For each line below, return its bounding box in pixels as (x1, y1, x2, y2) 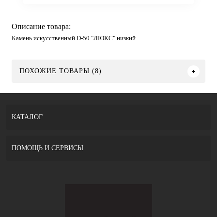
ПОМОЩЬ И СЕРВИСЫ (12, 144, 83, 152)
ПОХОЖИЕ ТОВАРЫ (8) (19, 67, 102, 75)
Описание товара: (12, 22, 71, 31)
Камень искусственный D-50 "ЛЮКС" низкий (12, 34, 136, 42)
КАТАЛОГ (12, 113, 43, 121)
